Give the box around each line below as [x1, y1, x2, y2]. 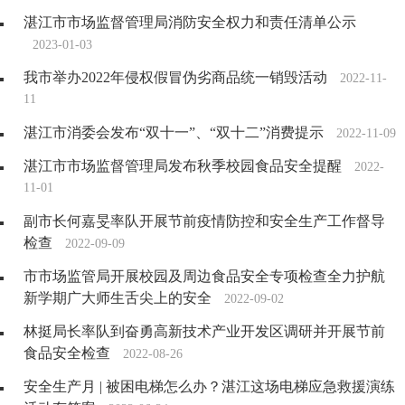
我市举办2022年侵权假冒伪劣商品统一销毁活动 [24, 70, 327, 86]
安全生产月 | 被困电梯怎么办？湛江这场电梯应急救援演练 [24, 379, 395, 395]
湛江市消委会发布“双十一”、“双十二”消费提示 [24, 125, 324, 141]
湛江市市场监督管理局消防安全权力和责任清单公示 [24, 14, 356, 31]
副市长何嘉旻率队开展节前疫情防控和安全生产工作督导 [24, 213, 385, 230]
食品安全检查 [24, 345, 110, 362]
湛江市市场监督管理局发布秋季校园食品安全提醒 [24, 158, 342, 174]
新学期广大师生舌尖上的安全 [24, 290, 212, 306]
